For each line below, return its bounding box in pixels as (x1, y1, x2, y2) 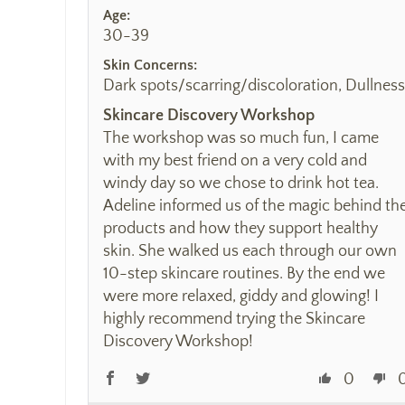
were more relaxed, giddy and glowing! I (103, 287, 379, 306)
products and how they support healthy (103, 219, 378, 238)
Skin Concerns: (103, 56, 197, 73)
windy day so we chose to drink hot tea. (103, 174, 379, 193)
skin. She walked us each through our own (103, 241, 397, 260)
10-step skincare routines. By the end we (103, 264, 385, 283)
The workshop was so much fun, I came (103, 128, 379, 147)
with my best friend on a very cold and (103, 151, 367, 170)
